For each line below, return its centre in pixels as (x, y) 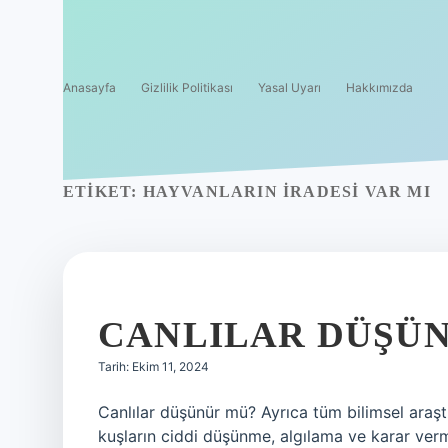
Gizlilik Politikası (187, 87)
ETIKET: (103, 191)
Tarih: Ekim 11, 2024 (153, 366)
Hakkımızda (379, 87)
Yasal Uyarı (289, 87)
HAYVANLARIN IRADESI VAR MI (286, 191)
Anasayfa (89, 87)
